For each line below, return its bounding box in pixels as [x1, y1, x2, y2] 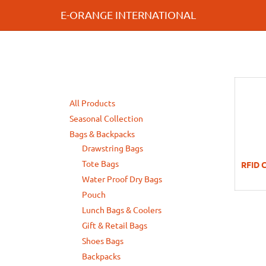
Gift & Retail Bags [82, 221, 147, 230]
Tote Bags [82, 159, 119, 169]
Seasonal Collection [69, 114, 143, 123]
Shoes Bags [82, 236, 123, 246]
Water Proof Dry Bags [82, 175, 162, 184]
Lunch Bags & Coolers [82, 205, 161, 215]
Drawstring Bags [82, 144, 143, 153]
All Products [69, 99, 115, 108]
